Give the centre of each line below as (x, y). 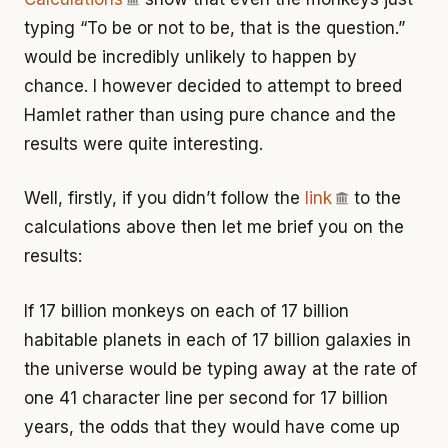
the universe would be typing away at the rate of (220, 368)
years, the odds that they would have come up (212, 426)
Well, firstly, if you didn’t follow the (164, 198)
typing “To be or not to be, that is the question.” (214, 27)
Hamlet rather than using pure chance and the (210, 114)
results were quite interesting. (143, 143)
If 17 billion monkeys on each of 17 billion (186, 310)
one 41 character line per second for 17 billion (206, 397)
